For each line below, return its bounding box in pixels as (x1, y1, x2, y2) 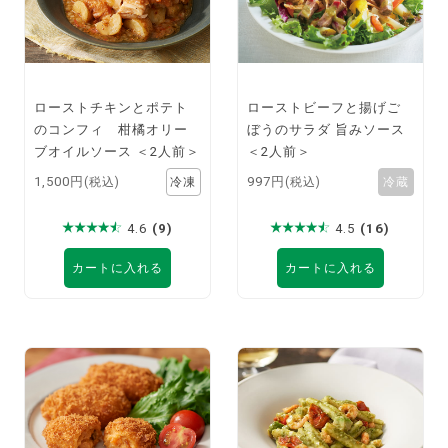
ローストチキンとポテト (34, 100, 189, 116)
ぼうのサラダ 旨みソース (247, 122, 406, 138)
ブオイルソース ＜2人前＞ (34, 144, 201, 160)
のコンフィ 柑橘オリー (34, 122, 189, 138)
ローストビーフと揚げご (247, 100, 402, 116)
